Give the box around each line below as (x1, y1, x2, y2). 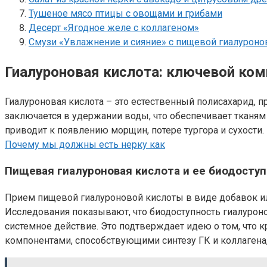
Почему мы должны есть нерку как (5, 138, 165, 150)
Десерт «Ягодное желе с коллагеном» (29, 21, 199, 33)
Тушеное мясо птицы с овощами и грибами (29, 7, 222, 19)
